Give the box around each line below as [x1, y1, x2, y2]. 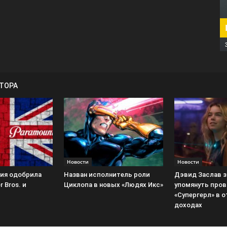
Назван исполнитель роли [64, 170, 150, 178]
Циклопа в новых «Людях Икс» [64, 180, 163, 188]
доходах [174, 201, 202, 209]
